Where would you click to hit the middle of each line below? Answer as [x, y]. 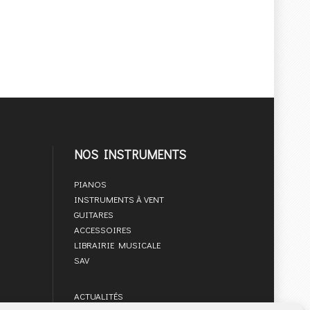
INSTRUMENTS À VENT [119, 199]
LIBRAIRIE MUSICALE [117, 245]
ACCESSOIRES [103, 229]
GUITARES [94, 214]
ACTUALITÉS [99, 296]
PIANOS [90, 184]
